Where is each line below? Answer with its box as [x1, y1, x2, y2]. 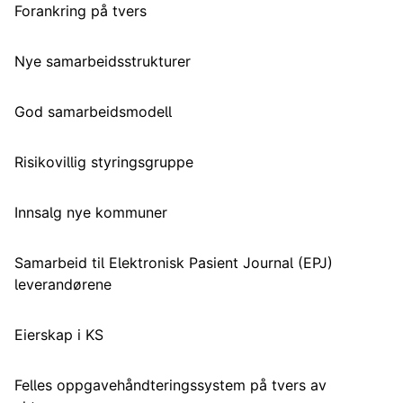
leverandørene [14, 275, 112, 293]
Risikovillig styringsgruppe [14, 153, 193, 171]
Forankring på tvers [14, 2, 147, 20]
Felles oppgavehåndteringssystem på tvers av [14, 376, 327, 394]
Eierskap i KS [14, 326, 103, 344]
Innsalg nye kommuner [14, 203, 167, 221]
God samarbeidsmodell [14, 103, 172, 121]
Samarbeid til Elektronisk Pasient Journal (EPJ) [14, 254, 333, 272]
